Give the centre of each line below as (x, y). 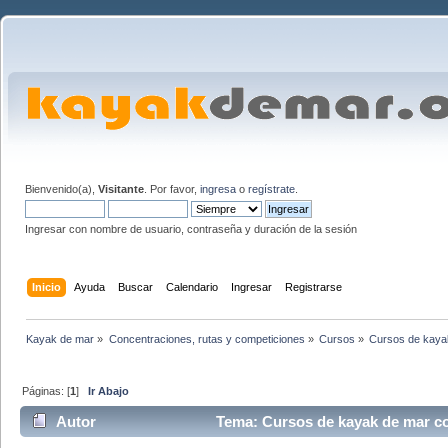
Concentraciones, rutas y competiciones (206, 338)
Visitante (121, 189)
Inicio (47, 286)
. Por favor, (172, 189)
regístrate (271, 189)
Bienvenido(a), (61, 189)
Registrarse (314, 286)
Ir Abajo (109, 390)
